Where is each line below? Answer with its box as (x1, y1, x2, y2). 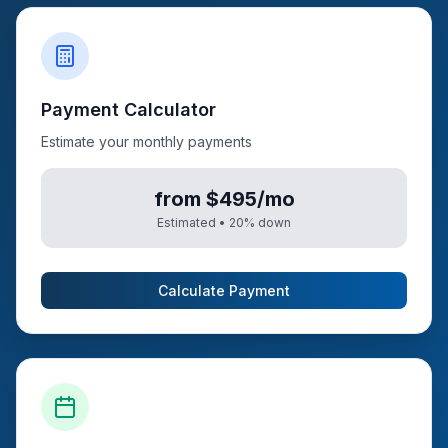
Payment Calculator (41, 99, 216, 120)
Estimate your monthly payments (41, 133, 252, 150)
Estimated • (157, 215, 229, 230)
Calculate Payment (158, 282, 290, 299)
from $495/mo (153, 187, 295, 211)
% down (244, 215, 291, 230)
